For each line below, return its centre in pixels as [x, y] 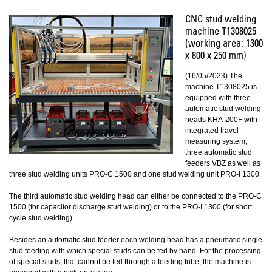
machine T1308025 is [221, 87]
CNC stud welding [221, 20]
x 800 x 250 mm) [216, 57]
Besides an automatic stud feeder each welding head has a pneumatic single [136, 240]
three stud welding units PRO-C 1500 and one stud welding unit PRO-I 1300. [135, 174]
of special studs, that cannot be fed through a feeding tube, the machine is [130, 262]
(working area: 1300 [224, 45]
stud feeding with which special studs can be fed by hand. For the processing [135, 251]
